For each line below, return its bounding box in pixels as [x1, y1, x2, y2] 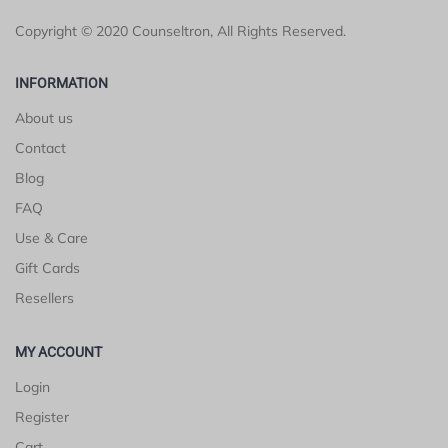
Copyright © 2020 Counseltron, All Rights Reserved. [15, 21, 346, 40]
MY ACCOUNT [15, 343, 102, 360]
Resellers [15, 288, 74, 307]
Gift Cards [15, 258, 80, 277]
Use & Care [15, 228, 88, 247]
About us [15, 108, 73, 127]
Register [15, 407, 69, 426]
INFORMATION [15, 74, 108, 91]
